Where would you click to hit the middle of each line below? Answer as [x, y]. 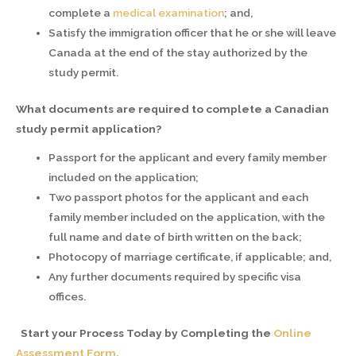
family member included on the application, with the [187, 217]
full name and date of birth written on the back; [176, 237]
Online [292, 333]
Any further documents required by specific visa [175, 277]
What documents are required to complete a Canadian [172, 108]
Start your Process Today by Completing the [147, 333]
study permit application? [89, 128]
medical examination [169, 13]
